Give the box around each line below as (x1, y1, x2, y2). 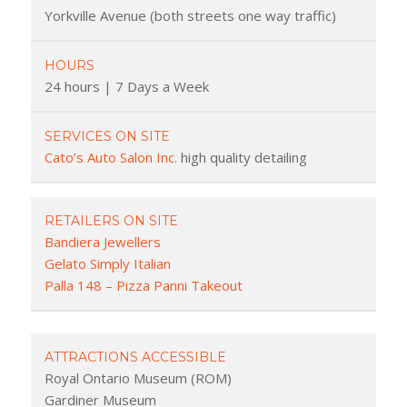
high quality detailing (176, 147, 307, 166)
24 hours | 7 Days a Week (44, 76, 209, 95)
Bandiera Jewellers (44, 232, 161, 251)
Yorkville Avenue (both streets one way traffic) (44, 5, 336, 25)
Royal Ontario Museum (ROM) (44, 368, 232, 387)
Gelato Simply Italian (44, 253, 171, 273)
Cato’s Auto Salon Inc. (44, 147, 177, 166)
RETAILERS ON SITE (44, 212, 178, 229)
